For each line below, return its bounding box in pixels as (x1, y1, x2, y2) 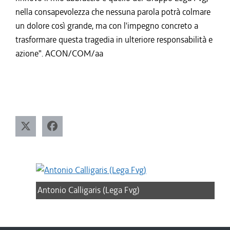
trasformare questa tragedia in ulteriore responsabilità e (15, 34, 213, 45)
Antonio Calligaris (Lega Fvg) (37, 184, 140, 196)
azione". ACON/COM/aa (15, 48, 103, 59)
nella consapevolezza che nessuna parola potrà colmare (15, 6, 210, 17)
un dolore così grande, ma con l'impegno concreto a (15, 20, 198, 31)
